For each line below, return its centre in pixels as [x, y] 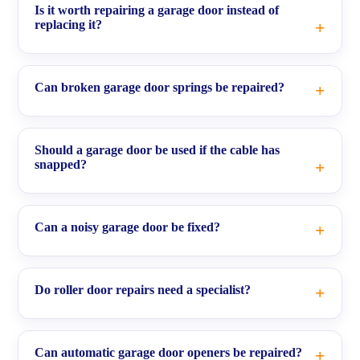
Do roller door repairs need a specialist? [143, 289]
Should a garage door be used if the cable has [157, 149]
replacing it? [68, 24]
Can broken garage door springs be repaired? [160, 87]
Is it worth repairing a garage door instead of [157, 10]
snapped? [61, 164]
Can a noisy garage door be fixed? [127, 227]
